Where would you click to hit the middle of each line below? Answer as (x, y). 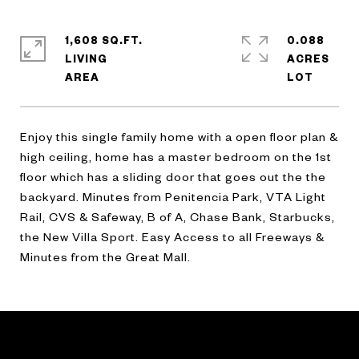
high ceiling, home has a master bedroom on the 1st (176, 156)
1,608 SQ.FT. (104, 40)
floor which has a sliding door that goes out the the (173, 176)
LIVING (86, 58)
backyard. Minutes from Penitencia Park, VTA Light (173, 196)
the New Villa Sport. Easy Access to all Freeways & (172, 236)
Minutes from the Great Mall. (105, 256)
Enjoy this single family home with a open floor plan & (179, 136)
